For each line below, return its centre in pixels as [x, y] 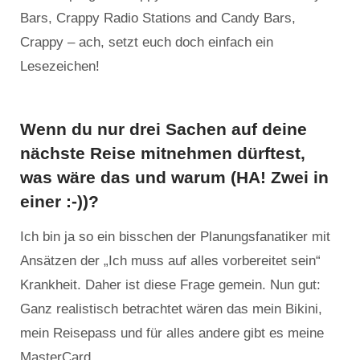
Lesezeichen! [60, 67]
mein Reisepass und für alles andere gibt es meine [172, 333]
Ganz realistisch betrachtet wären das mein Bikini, [171, 309]
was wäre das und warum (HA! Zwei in [174, 178]
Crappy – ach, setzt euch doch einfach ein [147, 43]
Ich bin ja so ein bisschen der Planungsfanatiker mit [175, 237]
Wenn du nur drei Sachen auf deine [164, 129]
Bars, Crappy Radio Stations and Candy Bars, [158, 18]
